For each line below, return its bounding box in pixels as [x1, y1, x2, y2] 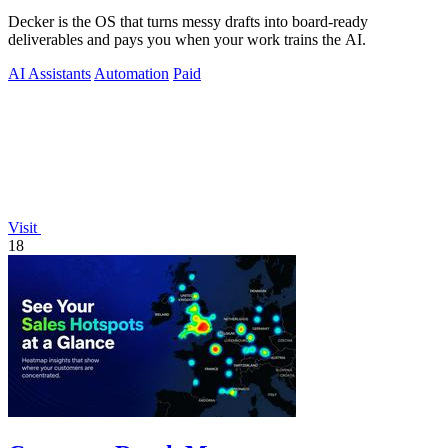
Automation [94, 64, 169, 82]
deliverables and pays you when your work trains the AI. [8, 30, 366, 48]
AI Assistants [8, 64, 91, 82]
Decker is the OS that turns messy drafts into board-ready [8, 12, 368, 30]
